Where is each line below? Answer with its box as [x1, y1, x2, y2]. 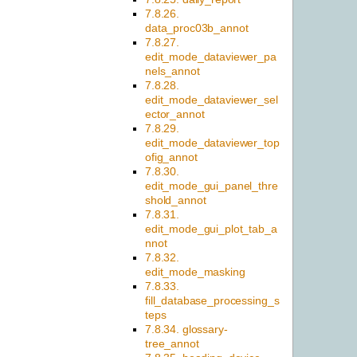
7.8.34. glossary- [145, 323, 228, 336]
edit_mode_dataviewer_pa [145, 50, 277, 64]
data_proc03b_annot [145, 22, 249, 35]
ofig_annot [145, 151, 198, 164]
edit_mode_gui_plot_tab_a [145, 222, 277, 236]
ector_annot [145, 108, 205, 121]
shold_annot [145, 194, 206, 207]
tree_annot [145, 337, 199, 351]
